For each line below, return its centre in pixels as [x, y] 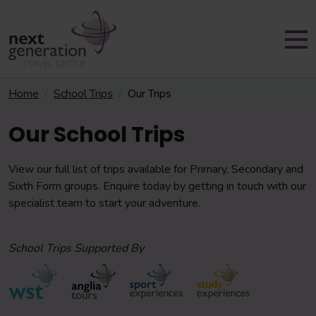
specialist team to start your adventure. [104, 203]
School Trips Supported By [76, 248]
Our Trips [150, 94]
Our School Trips [97, 135]
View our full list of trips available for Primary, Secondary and [156, 169]
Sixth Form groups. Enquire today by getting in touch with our [157, 186]
